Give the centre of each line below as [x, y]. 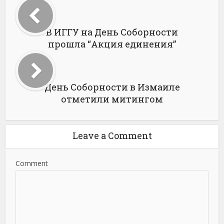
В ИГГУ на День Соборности [112, 32]
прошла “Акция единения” [112, 44]
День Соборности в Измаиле [112, 87]
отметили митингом [112, 99]
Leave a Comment [112, 135]
